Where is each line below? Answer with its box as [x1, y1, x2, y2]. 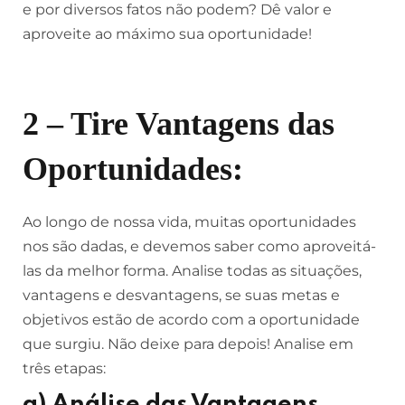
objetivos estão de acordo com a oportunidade [23, 311, 360, 328]
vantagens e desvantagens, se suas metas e [23, 287, 340, 304]
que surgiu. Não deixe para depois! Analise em [23, 335, 353, 353]
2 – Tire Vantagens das [23, 106, 334, 142]
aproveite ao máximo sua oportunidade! [23, 25, 312, 42]
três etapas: [23, 360, 106, 377]
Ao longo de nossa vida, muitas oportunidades [23, 213, 356, 231]
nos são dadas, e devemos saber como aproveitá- [23, 238, 376, 255]
